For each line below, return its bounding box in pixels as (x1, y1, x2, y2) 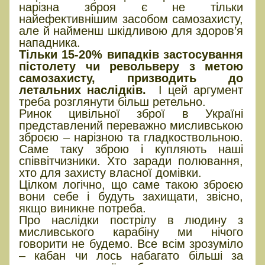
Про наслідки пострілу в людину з (19, 213, 244, 227)
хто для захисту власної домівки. (19, 166, 202, 179)
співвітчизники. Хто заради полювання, (19, 154, 244, 167)
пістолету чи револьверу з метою (19, 59, 244, 73)
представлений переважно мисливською (19, 118, 244, 132)
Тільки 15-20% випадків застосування (19, 47, 244, 61)
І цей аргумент (146, 83, 244, 96)
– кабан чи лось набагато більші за (19, 248, 244, 262)
